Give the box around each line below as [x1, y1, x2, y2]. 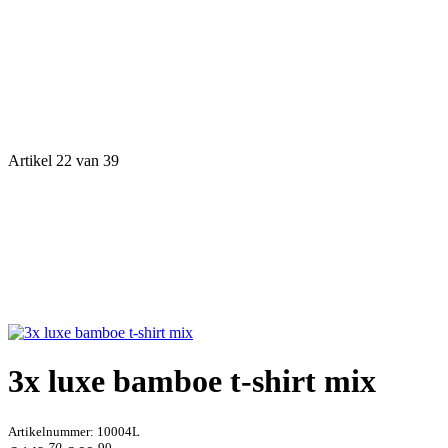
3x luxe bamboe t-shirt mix [8, 363, 376, 400]
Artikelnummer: [8, 423, 97, 439]
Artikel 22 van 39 [8, 152, 119, 169]
